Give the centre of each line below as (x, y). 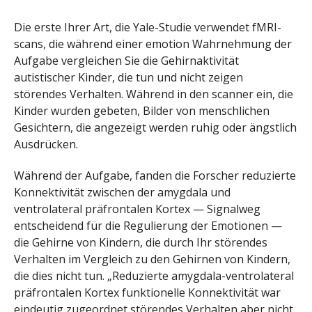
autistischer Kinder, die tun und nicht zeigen (128, 78)
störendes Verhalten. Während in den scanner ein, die (154, 94)
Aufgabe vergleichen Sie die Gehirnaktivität (126, 61)
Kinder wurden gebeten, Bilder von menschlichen (142, 111)
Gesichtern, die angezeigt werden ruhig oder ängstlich (155, 128)
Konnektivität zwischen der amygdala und (122, 193)
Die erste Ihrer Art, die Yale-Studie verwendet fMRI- (148, 28)
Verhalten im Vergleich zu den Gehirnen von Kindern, (152, 259)
